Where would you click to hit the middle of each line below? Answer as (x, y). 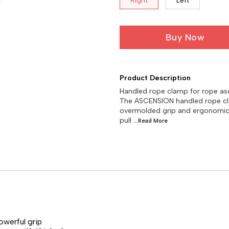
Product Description (155, 78)
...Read (143, 121)
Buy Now (185, 37)
